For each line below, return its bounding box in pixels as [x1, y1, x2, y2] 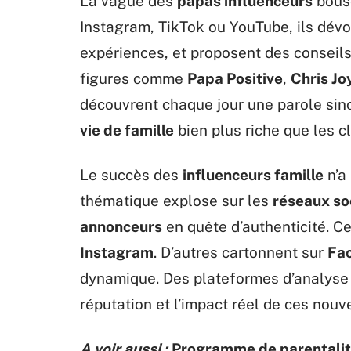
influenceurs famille [183, 166, 324, 183]
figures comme [80, 70, 187, 87]
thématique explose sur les [80, 192, 273, 209]
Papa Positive [187, 70, 283, 87]
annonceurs [80, 218, 162, 235]
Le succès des [80, 166, 183, 183]
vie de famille [80, 121, 174, 139]
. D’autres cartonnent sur [154, 244, 327, 261]
